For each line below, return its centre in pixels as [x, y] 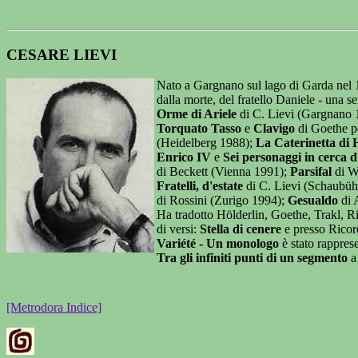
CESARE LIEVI [62, 54]
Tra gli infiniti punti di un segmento [252, 258]
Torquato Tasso [199, 129]
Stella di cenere [241, 229]
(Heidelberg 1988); [206, 143]
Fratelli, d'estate [200, 186]
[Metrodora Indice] [54, 308]
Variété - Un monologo [218, 244]
